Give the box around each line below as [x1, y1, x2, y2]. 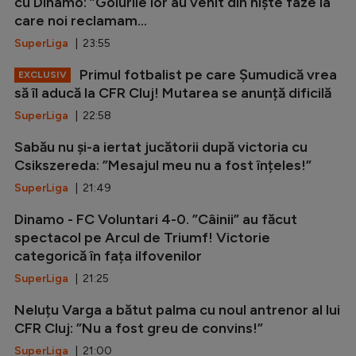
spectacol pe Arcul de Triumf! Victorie [14, 228, 270, 246]
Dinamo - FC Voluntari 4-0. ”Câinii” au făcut [14, 210, 297, 228]
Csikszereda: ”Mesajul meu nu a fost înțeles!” [14, 156, 311, 174]
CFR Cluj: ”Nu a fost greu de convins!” [14, 319, 263, 337]
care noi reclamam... [14, 11, 147, 29]
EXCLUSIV [18, 68, 67, 80]
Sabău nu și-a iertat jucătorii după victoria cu [14, 137, 308, 156]
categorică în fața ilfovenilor [14, 246, 202, 265]
